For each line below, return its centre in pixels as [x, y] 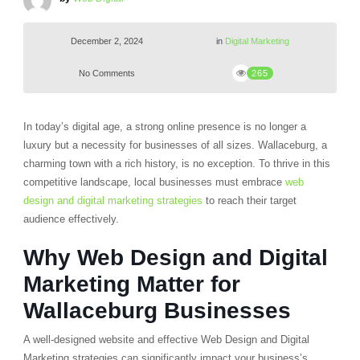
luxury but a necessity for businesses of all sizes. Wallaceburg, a [175, 145]
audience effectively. [71, 219]
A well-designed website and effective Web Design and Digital [166, 340]
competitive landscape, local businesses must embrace [154, 182]
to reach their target [249, 200]
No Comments [107, 73]
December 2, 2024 [107, 41]
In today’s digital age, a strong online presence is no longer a [164, 127]
